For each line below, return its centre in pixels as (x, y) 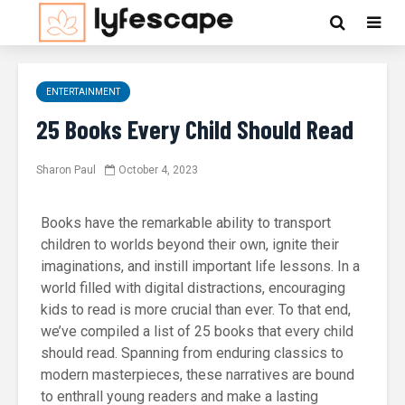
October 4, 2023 (158, 170)
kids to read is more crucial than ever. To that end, (196, 310)
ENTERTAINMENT (83, 92)
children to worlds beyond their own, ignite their (190, 245)
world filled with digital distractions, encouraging (193, 288)
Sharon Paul (66, 170)
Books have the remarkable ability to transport (186, 223)
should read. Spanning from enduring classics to (192, 353)
